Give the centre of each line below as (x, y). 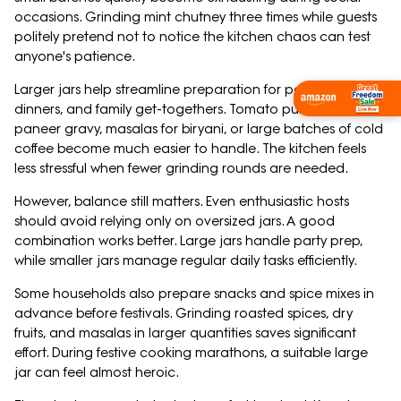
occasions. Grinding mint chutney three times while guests (196, 17)
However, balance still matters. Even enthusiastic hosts (182, 202)
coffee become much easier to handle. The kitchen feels (190, 149)
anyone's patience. (75, 57)
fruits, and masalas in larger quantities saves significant (185, 333)
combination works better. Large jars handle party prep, (188, 241)
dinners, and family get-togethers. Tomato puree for (177, 110)
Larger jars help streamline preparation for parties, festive (194, 90)
